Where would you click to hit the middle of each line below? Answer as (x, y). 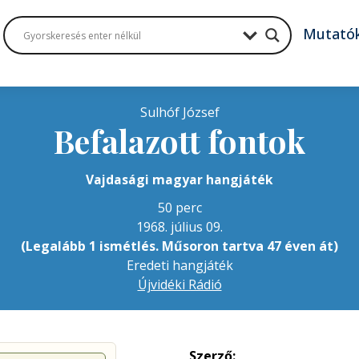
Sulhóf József (179, 112)
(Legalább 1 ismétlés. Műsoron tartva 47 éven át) (179, 246)
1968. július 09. (179, 227)
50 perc (179, 208)
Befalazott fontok (179, 141)
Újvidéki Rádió (179, 284)
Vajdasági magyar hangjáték (179, 179)
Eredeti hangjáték (179, 265)
